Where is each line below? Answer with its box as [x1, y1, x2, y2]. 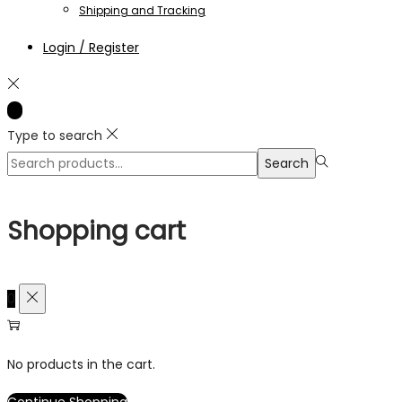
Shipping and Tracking [79, 3, 205, 19]
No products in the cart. [7, 354, 155, 373]
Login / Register [43, 39, 139, 57]
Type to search [7, 127, 102, 145]
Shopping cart [7, 213, 186, 249]
